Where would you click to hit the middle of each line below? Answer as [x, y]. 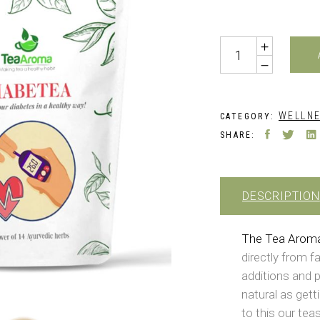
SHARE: [238, 135]
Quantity [241, 45]
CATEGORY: [249, 116]
